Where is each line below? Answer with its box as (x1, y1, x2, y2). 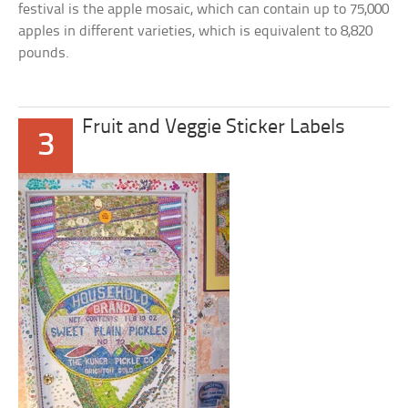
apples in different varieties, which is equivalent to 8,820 (18, 24, 373, 39)
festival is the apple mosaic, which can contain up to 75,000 (18, 2, 390, 17)
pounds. (18, 46, 70, 61)
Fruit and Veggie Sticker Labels (82, 117, 346, 138)
